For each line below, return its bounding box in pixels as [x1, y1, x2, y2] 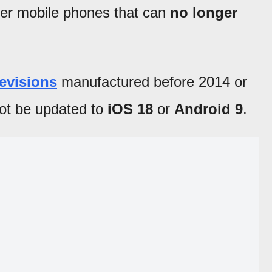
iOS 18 [107, 100, 153, 117]
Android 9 [174, 100, 243, 117]
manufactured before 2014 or [57, 73, 247, 90]
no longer [170, 4, 237, 21]
